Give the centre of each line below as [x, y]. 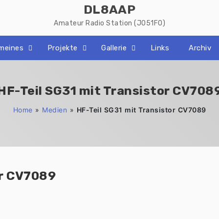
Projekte [62, 48]
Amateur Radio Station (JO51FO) [109, 23]
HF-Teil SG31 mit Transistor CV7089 [141, 110]
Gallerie [114, 48]
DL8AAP [109, 10]
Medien [55, 110]
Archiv [200, 48]
